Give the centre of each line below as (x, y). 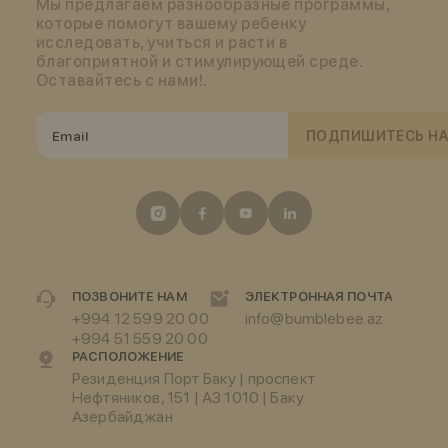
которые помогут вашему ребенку (171, 23)
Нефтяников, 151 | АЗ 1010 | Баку (188, 397)
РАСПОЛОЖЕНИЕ (128, 356)
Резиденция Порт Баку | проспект (193, 378)
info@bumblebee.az (313, 318)
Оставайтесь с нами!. (122, 80)
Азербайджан (122, 416)
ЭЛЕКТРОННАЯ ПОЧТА (318, 296)
